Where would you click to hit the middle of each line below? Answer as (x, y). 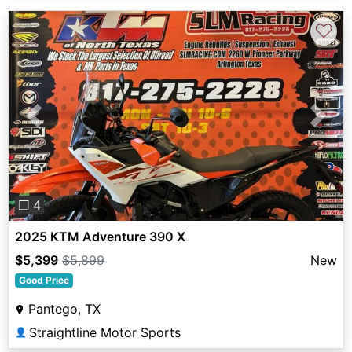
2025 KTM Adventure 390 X (100, 236)
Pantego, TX (64, 308)
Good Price (44, 280)
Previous (59, 125)
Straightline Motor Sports (105, 332)
